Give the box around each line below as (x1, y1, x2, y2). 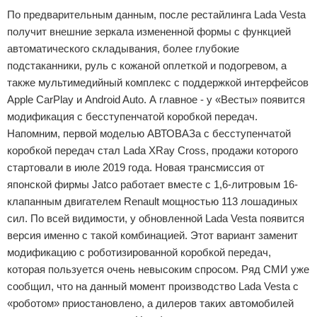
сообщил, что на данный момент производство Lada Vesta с (7, 280, 299, 292)
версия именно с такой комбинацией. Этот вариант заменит (7, 229, 298, 241)
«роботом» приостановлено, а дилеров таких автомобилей (7, 297, 294, 309)
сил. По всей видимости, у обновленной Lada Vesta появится (7, 212, 304, 224)
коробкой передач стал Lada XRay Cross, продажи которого (7, 144, 298, 156)
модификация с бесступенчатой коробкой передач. (7, 110, 258, 122)
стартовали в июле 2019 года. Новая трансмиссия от (7, 161, 265, 173)
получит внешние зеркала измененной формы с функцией (7, 25, 291, 38)
